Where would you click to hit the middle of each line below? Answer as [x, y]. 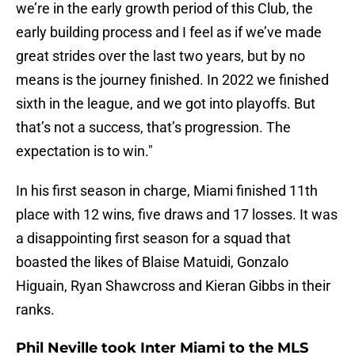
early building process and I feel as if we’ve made [169, 32]
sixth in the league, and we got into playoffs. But [166, 104]
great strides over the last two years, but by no [160, 56]
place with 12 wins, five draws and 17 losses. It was [177, 215]
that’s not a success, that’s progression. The [153, 128]
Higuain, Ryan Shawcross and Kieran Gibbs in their [173, 286]
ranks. [37, 310]
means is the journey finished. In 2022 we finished [172, 80]
